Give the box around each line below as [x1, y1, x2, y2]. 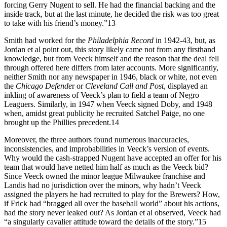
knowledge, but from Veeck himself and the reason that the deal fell [4, 54, 219, 63]
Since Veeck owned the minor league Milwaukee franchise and [4, 171, 205, 180]
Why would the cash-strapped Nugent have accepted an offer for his [4, 153, 221, 162]
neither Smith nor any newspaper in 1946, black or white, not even [4, 72, 217, 81]
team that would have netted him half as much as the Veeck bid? [4, 162, 208, 171]
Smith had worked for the [4, 35, 88, 45]
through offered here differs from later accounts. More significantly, [4, 63, 218, 72]
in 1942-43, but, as [156, 35, 215, 45]
